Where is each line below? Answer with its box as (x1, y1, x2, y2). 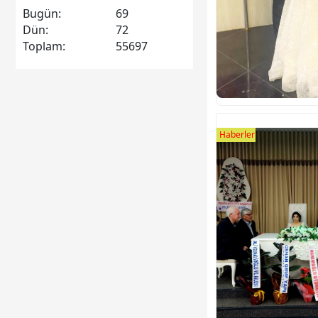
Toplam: (23, 38, 65, 54)
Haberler (219, 128, 255, 141)
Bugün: (23, 5, 61, 21)
